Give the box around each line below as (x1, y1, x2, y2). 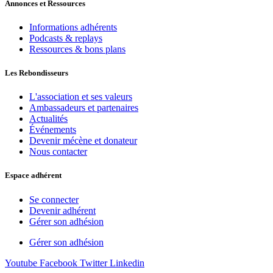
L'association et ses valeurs (29, 91, 132, 102)
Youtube (5, 257, 37, 268)
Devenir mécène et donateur (29, 135, 137, 146)
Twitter (80, 257, 107, 268)
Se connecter (29, 194, 79, 205)
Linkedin (110, 257, 144, 268)
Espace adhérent (5, 171, 62, 180)
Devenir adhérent (29, 205, 96, 216)
